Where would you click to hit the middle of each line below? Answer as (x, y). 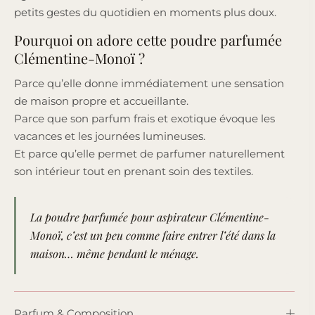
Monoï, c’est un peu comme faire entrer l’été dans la (153, 235)
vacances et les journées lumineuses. (110, 136)
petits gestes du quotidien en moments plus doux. (145, 12)
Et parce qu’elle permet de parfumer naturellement (149, 153)
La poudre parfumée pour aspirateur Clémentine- (150, 217)
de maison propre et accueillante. (101, 101)
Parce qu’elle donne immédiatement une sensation (149, 83)
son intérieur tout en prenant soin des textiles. (134, 171)
